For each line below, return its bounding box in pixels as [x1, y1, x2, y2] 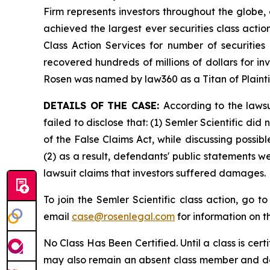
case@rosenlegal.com [72, 210, 175, 223]
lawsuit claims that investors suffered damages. [43, 167, 266, 180]
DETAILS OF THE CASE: [43, 99, 163, 112]
